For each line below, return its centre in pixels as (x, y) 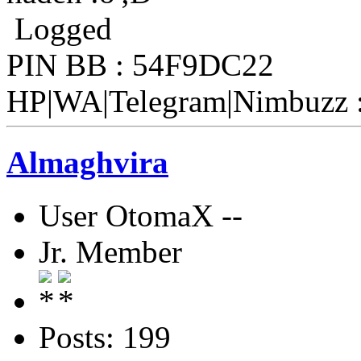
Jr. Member (110, 252)
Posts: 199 (105, 338)
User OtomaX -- (141, 216)
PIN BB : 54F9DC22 (140, 64)
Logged (59, 28)
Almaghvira (87, 162)
